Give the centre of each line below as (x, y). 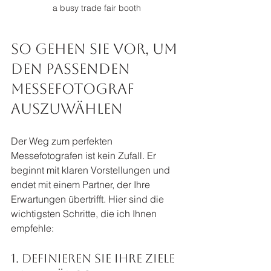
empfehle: (32, 228)
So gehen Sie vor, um (96, 49)
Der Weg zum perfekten (63, 141)
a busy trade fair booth (97, 8)
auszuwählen (67, 109)
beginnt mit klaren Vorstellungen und (92, 170)
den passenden (72, 69)
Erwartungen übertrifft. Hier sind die (89, 199)
